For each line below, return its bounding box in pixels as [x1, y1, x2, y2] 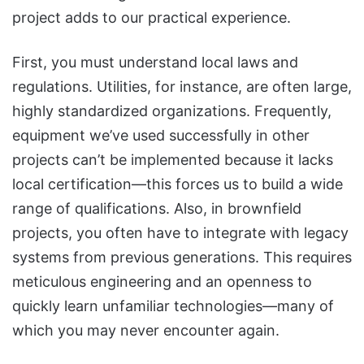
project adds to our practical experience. [12, 8, 291, 26]
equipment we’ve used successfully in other [12, 126, 310, 144]
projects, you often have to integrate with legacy [12, 223, 349, 241]
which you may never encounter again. [12, 321, 279, 339]
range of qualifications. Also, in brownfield [12, 199, 301, 217]
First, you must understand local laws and [12, 53, 298, 71]
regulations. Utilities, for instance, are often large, [12, 77, 352, 95]
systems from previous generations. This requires [12, 248, 352, 266]
